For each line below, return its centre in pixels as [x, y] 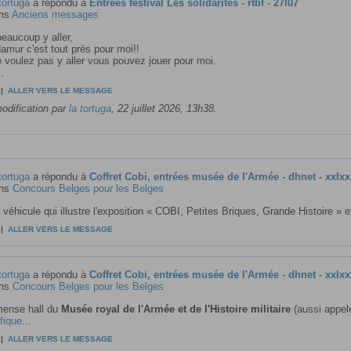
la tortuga [90, 109]
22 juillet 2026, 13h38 [165, 109]
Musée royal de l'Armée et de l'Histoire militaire [175, 309]
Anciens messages [55, 14]
